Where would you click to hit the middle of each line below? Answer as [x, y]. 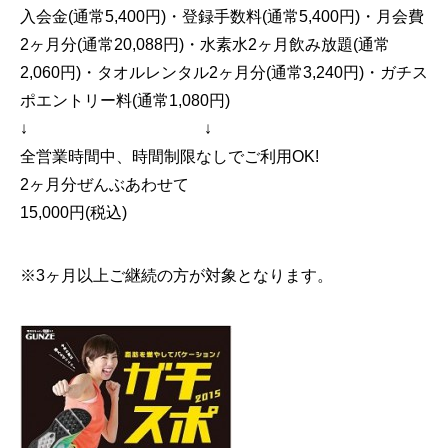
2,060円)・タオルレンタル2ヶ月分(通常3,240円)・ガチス [224, 73]
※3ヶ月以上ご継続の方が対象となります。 [176, 276]
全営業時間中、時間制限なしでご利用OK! [169, 157]
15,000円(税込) [73, 213]
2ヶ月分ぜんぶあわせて [104, 185]
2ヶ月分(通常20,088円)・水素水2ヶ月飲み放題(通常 [205, 45]
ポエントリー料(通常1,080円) [125, 101]
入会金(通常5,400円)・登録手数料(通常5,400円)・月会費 [222, 17]
